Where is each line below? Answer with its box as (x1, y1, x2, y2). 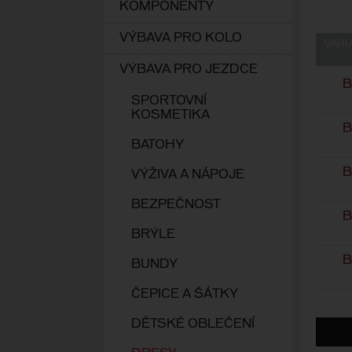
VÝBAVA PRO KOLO (119, 32, 242, 44)
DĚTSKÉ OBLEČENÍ (131, 318, 255, 330)
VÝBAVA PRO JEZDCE (119, 64, 258, 75)
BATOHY (131, 139, 184, 151)
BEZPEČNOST (131, 199, 221, 211)
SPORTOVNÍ (131, 95, 207, 107)
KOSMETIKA (131, 109, 210, 121)
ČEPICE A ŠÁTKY (131, 288, 238, 300)
